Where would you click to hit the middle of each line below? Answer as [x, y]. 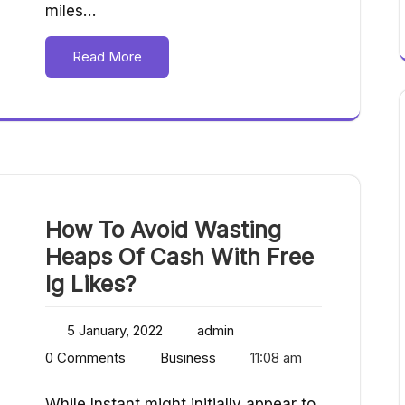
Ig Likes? [90, 284]
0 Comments [85, 358]
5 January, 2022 [115, 331]
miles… [71, 11]
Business [188, 358]
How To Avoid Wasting [163, 230]
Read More [107, 57]
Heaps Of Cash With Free [179, 257]
